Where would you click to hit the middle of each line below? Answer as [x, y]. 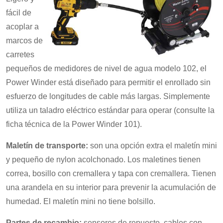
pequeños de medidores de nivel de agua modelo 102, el [106, 68]
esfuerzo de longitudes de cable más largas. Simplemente [108, 96]
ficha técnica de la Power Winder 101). [74, 124]
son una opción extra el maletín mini [153, 146]
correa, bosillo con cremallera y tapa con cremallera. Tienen [111, 173]
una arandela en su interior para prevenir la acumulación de [111, 187]
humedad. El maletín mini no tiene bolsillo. [81, 201]
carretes [20, 55]
